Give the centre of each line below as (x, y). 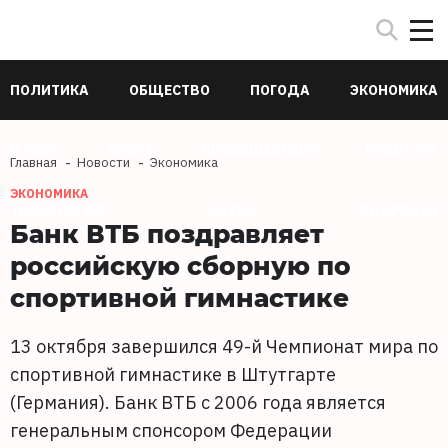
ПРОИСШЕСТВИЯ (259, 150)
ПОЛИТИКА (49, 90)
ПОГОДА (280, 90)
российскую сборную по (180, 265)
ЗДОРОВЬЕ (398, 210)
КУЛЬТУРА (401, 150)
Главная (33, 162)
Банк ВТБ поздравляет (167, 233)
